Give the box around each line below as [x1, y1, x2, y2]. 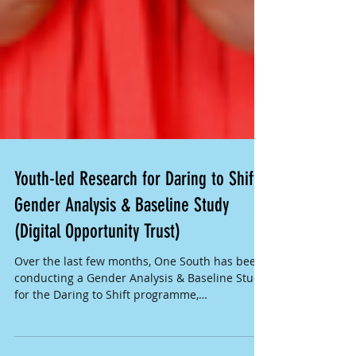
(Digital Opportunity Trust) [14, 264, 180, 286]
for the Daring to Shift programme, [14, 331, 199, 346]
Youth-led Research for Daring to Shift [14, 211, 258, 234]
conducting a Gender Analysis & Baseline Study [14, 314, 266, 329]
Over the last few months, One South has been [14, 297, 263, 312]
